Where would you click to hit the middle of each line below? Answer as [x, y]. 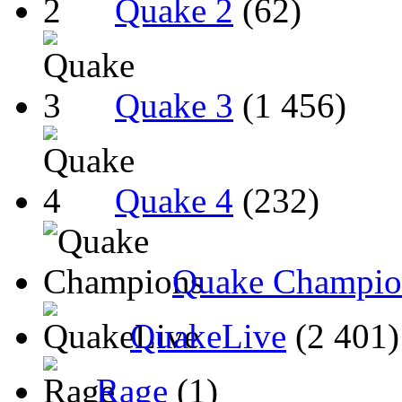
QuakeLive [208, 336]
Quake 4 [174, 200]
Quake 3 [174, 105]
